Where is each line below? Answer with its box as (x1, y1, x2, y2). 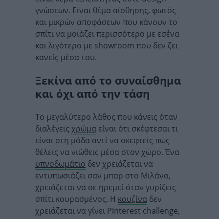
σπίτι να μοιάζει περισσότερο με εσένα (35, 28, 179, 40)
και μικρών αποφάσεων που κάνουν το (35, 17, 177, 28)
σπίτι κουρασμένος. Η (35, 194, 118, 205)
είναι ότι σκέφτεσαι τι (96, 123, 178, 134)
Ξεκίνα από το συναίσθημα (35, 73, 181, 88)
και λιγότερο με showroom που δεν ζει (35, 40, 178, 51)
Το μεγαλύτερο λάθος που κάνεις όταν (35, 111, 177, 123)
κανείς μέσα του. (35, 52, 97, 63)
